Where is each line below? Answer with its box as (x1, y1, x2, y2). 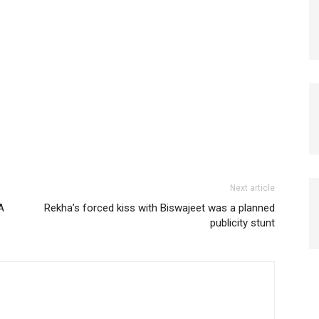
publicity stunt (210, 216, 275, 230)
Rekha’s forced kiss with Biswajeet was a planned (44, 202, 275, 215)
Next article (230, 183, 275, 194)
